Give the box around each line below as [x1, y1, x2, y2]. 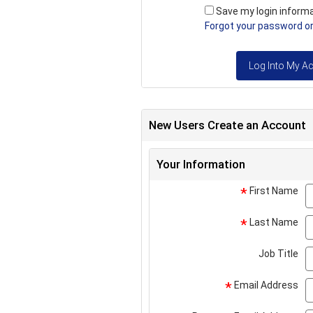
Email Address [232, 279, 298, 291]
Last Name [247, 217, 298, 228]
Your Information [156, 157, 245, 171]
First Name [247, 185, 298, 196]
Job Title [259, 248, 298, 259]
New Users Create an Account [149, 118, 306, 132]
